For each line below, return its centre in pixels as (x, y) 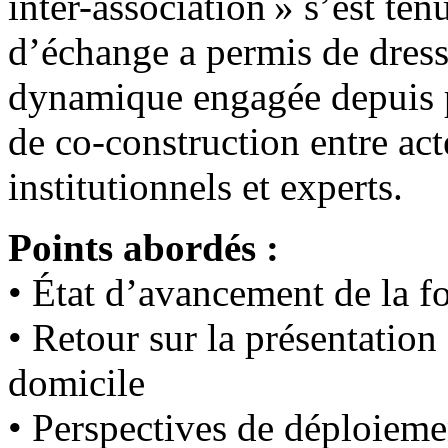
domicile (76, 383)
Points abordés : (143, 248)
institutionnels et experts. (205, 187)
